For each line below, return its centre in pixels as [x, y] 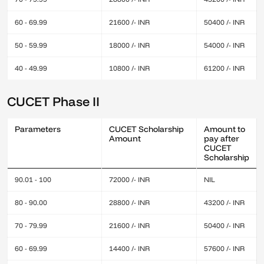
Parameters [38, 129]
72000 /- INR [129, 179]
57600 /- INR [224, 248]
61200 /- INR [224, 68]
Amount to [225, 129]
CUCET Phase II [53, 101]
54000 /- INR [224, 45]
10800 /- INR [129, 68]
